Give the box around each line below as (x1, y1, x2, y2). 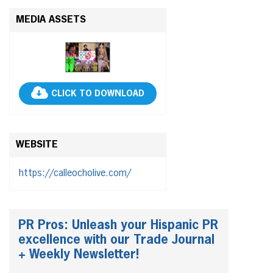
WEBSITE (16, 140, 58, 151)
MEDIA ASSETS (16, 15, 86, 26)
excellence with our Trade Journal (18, 234, 214, 247)
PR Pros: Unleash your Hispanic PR (18, 219, 218, 232)
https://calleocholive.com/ (19, 169, 131, 179)
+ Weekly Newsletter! (18, 249, 139, 261)
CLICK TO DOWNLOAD (51, 90, 144, 99)
